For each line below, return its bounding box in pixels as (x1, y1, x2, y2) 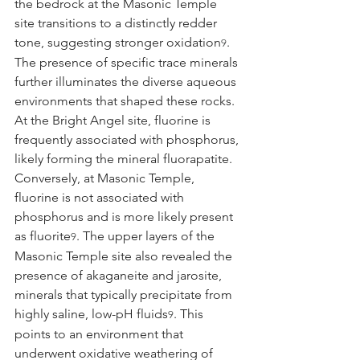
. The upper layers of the (76, 227, 218, 243)
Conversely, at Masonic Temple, (14, 170, 198, 186)
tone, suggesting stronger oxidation (14, 34, 221, 50)
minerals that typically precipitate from (14, 286, 235, 302)
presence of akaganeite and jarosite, (14, 267, 225, 283)
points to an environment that (14, 325, 186, 342)
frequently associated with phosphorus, (14, 131, 242, 147)
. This (174, 305, 207, 321)
